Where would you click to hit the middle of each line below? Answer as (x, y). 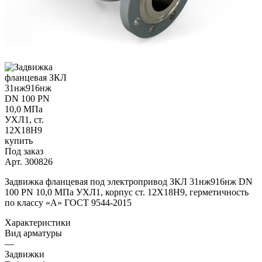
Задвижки (25, 254)
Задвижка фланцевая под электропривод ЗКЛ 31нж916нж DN (129, 181)
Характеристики (38, 222)
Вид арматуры (33, 233)
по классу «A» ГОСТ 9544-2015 (68, 202)
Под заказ (24, 151)
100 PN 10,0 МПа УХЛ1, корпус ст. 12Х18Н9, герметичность (127, 192)
